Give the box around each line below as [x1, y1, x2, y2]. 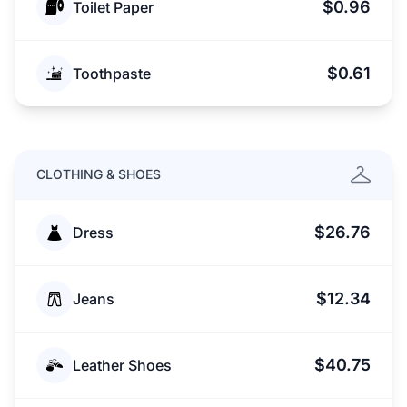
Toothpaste [73, 65, 151, 83]
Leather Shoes [73, 356, 172, 374]
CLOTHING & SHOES [36, 166, 161, 182]
